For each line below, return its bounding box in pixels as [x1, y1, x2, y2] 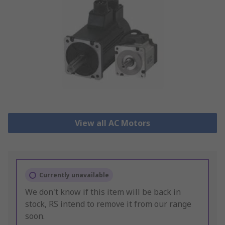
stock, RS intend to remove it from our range [25, 198, 191, 210]
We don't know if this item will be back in [25, 186, 181, 198]
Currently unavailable [39, 171, 109, 180]
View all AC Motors [74, 118, 150, 129]
